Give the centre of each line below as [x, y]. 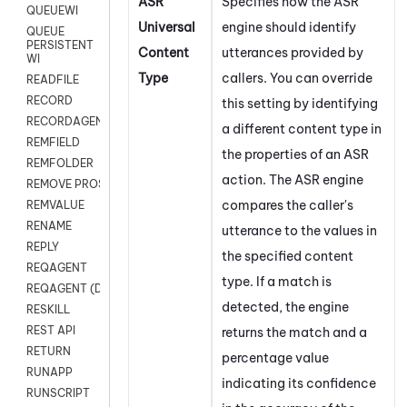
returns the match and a [294, 332]
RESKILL [48, 310]
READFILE [53, 80]
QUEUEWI [52, 11]
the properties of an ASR [295, 154]
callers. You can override [297, 78]
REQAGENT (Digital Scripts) [101, 289]
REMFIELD [53, 143]
